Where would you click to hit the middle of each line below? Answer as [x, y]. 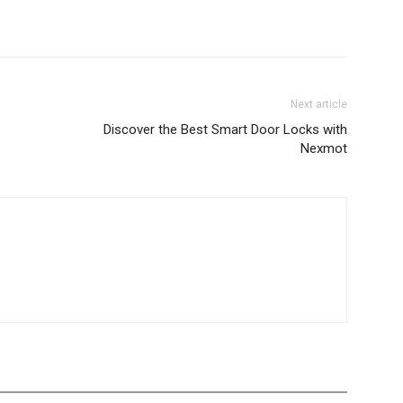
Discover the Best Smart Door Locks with [225, 129]
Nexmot [324, 148]
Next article [319, 104]
